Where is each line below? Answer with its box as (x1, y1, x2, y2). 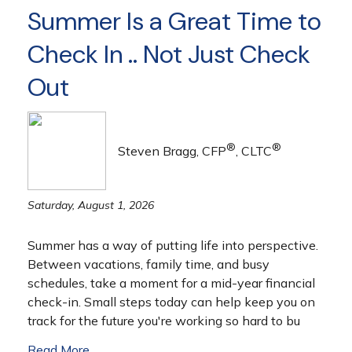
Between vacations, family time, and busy (27, 256, 269, 272)
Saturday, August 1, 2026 (27, 198, 154, 212)
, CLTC (236, 143, 272, 159)
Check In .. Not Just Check (27, 38, 310, 71)
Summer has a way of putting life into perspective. (27, 237, 318, 253)
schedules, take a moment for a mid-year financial (27, 275, 315, 291)
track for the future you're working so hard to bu (27, 313, 300, 328)
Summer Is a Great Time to (27, 5, 321, 38)
